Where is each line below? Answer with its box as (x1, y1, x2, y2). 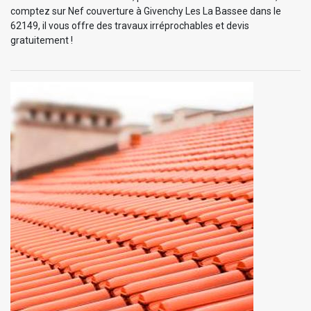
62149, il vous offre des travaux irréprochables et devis (10, 19, 249, 31)
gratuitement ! (10, 34, 73, 46)
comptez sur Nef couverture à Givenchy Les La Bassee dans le (10, 5, 281, 17)
